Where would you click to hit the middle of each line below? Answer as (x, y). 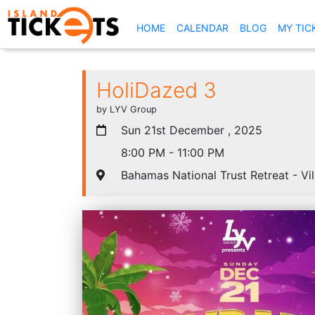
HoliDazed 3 (156, 90)
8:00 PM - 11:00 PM (171, 152)
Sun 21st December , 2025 (190, 130)
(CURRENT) (191, 27)
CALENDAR (202, 27)
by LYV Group (127, 109)
